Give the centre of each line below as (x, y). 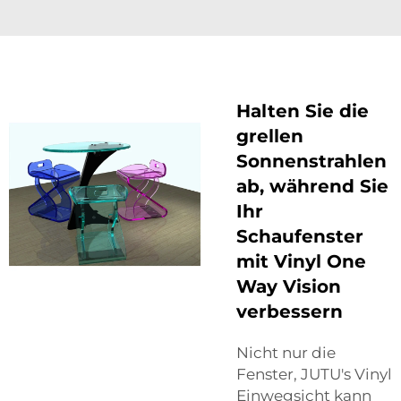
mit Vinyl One (301, 261)
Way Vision (289, 286)
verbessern (290, 311)
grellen (270, 136)
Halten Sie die (303, 111)
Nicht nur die (286, 352)
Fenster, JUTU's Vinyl (314, 374)
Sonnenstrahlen (311, 161)
